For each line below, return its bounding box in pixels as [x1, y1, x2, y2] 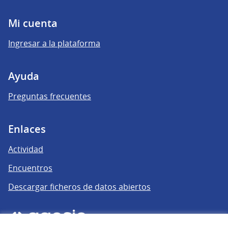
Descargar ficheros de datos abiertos [8, 181, 151, 192]
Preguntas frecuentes [8, 90, 91, 102]
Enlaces [8, 122, 46, 136]
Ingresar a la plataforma [8, 37, 100, 49]
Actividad [8, 143, 43, 155]
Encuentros [8, 162, 52, 174]
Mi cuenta [8, 16, 58, 30]
